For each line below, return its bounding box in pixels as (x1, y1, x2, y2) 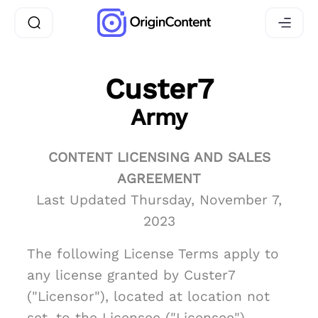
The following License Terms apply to (27, 246, 279, 262)
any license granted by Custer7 (27, 267, 235, 283)
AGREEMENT (117, 170, 201, 187)
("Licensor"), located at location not (27, 288, 270, 305)
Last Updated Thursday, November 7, (36, 192, 282, 208)
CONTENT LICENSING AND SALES (48, 149, 270, 165)
